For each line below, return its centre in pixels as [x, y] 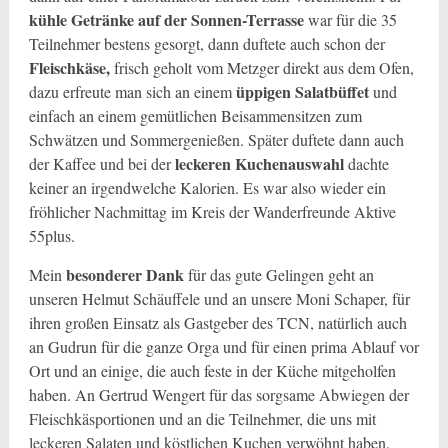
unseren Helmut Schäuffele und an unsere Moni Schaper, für [219, 298]
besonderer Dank [126, 274]
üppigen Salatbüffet [300, 91]
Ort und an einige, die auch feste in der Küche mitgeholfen [212, 370]
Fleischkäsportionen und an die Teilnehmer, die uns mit [202, 418]
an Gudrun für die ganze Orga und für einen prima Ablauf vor [223, 346]
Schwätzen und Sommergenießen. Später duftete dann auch [216, 139]
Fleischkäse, [69, 67]
